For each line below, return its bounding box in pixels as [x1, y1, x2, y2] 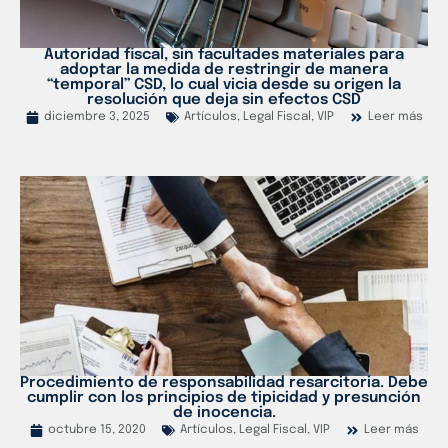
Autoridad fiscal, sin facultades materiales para [44, 47, 404, 64]
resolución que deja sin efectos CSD [87, 92, 361, 109]
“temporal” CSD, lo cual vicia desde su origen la [47, 77, 401, 94]
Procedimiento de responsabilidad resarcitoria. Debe [20, 375, 428, 392]
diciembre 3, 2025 [43, 111, 150, 124]
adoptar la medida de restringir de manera [60, 62, 388, 79]
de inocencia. [172, 405, 276, 422]
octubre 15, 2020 [47, 424, 146, 437]
